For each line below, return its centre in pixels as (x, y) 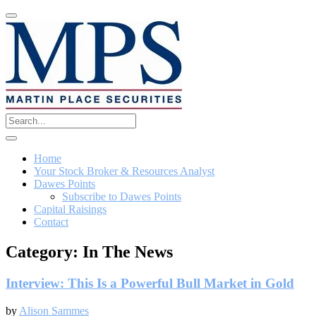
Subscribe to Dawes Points (122, 196)
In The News (128, 251)
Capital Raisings (70, 209)
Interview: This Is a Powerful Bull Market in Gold (150, 283)
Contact (51, 222)
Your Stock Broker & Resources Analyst (124, 171)
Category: (44, 251)
